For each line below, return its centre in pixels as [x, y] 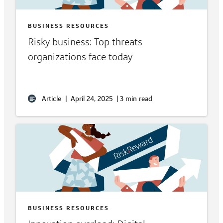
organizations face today [80, 57]
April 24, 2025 [92, 99]
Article [52, 99]
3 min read [136, 99]
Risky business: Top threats [85, 42]
